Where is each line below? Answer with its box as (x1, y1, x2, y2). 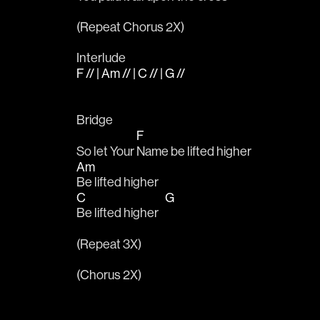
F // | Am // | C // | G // (76, 66, 187, 81)
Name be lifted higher (136, 144, 251, 159)
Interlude (76, 51, 126, 66)
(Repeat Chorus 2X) (76, 19, 184, 34)
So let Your (76, 144, 136, 159)
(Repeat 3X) (76, 236, 141, 251)
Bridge (76, 113, 113, 128)
